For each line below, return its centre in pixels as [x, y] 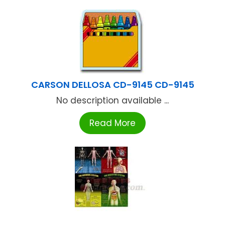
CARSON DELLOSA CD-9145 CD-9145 [113, 85]
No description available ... [113, 101]
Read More [113, 123]
